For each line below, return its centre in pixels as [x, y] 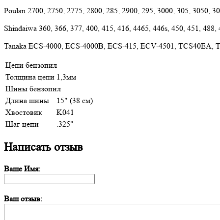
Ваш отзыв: [23, 198]
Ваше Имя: [22, 168]
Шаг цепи [22, 124]
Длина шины [27, 100]
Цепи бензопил [31, 65]
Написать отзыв [43, 147]
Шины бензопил [33, 88]
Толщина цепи [30, 77]
